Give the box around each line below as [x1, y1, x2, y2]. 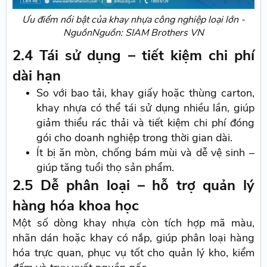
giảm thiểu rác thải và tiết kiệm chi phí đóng [36, 115, 254, 130]
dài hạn [13, 66, 61, 85]
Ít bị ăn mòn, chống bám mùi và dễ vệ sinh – [36, 145, 254, 160]
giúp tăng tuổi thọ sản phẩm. [36, 160, 175, 175]
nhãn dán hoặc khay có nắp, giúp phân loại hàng [13, 230, 254, 245]
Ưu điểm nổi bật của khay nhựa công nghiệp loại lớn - [22, 13, 245, 26]
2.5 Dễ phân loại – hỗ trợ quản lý [13, 175, 254, 195]
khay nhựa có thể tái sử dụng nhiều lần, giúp [36, 100, 254, 115]
